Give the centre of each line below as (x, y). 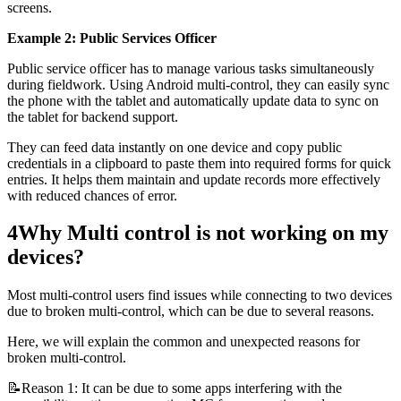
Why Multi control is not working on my (203, 233)
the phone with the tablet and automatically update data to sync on (193, 100)
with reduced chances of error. (92, 195)
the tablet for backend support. (93, 116)
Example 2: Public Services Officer (112, 38)
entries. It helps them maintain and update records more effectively (194, 179)
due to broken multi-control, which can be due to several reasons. (191, 311)
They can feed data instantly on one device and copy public (175, 147)
